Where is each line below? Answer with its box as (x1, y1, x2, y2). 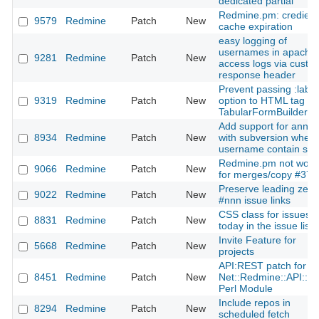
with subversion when (219, 132, 315, 144)
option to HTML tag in (219, 95, 315, 107)
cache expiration (219, 21, 293, 33)
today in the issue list (219, 220, 313, 232)
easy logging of (219, 35, 287, 47)
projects (219, 246, 254, 258)
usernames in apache (219, 46, 316, 58)
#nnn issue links (219, 194, 291, 206)
